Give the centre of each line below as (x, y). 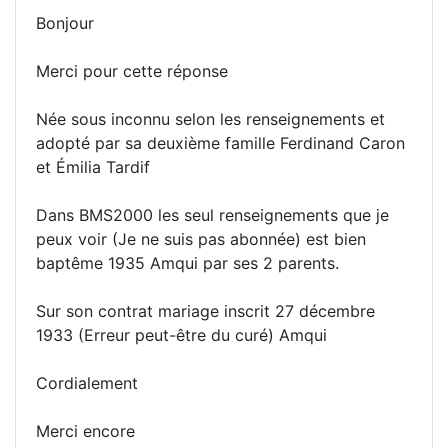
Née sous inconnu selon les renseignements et (210, 119)
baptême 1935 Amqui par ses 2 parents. (187, 263)
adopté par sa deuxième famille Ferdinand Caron (220, 143)
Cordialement (87, 383)
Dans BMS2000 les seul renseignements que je (212, 215)
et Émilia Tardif (93, 167)
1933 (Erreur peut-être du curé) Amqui (181, 335)
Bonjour (65, 23)
